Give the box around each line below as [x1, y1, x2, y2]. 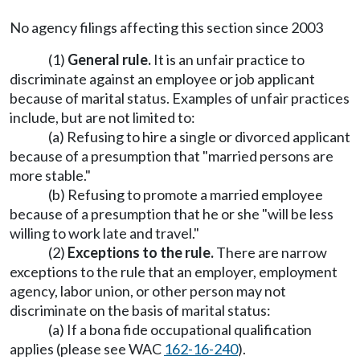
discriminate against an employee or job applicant [10, 70, 315, 88]
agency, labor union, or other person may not [10, 282, 286, 300]
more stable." [10, 166, 91, 184]
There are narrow [214, 243, 327, 261]
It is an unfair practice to [151, 51, 305, 68]
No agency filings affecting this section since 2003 [10, 18, 323, 36]
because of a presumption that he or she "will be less [10, 205, 333, 223]
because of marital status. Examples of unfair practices [10, 89, 350, 107]
